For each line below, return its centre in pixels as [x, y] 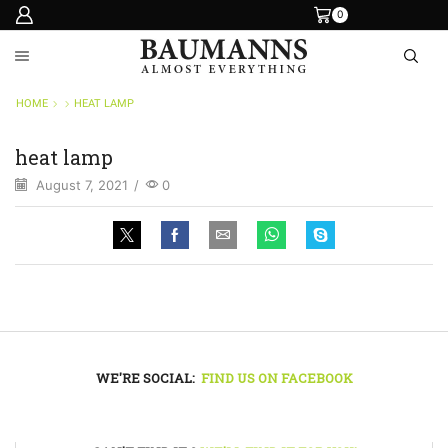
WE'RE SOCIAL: [146, 377]
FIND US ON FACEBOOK [276, 377]
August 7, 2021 [80, 184]
